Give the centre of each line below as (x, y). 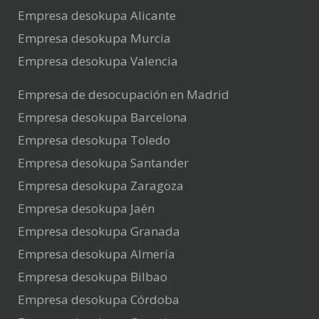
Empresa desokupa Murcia (94, 38)
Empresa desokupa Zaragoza (101, 186)
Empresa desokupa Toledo (94, 140)
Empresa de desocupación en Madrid (124, 95)
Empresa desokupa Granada (99, 231)
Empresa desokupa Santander (103, 163)
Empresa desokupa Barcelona (103, 117)
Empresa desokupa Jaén (86, 209)
